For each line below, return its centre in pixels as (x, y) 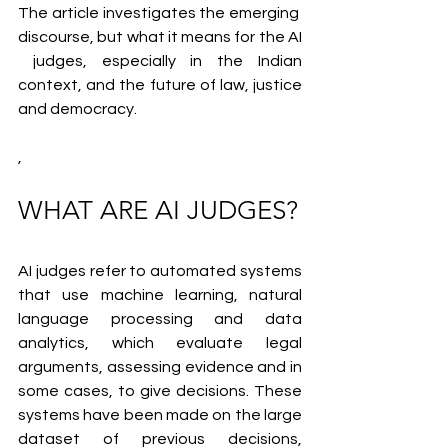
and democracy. (77, 108)
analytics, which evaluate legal (160, 342)
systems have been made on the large (160, 414)
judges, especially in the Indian (160, 60)
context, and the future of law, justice (160, 84)
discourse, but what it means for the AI (160, 36)
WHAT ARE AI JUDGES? (158, 210)
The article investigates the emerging (160, 12)
